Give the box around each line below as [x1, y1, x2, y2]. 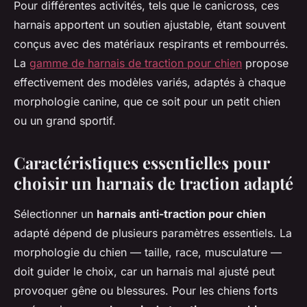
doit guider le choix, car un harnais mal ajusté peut [14, 264, 275, 278]
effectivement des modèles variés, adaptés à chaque [14, 75, 286, 89]
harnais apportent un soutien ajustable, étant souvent [14, 17, 286, 32]
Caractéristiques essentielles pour [14, 151, 269, 173]
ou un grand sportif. [14, 113, 116, 127]
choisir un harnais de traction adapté [14, 171, 293, 194]
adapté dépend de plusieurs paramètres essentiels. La [14, 225, 292, 240]
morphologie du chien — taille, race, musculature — [14, 245, 282, 259]
